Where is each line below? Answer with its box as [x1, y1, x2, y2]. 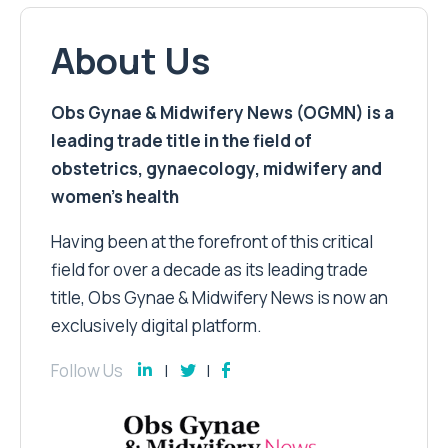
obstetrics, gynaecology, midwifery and [51, 156, 382, 180]
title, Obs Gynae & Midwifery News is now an [51, 285, 388, 309]
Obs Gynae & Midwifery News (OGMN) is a [51, 100, 394, 124]
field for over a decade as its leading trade [51, 257, 368, 281]
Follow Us [51, 358, 123, 382]
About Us [51, 35, 210, 85]
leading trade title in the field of [51, 128, 312, 152]
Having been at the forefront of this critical [51, 229, 373, 253]
